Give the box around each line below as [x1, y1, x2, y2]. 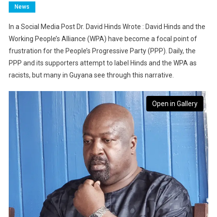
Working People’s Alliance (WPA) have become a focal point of [8, 35, 197, 43]
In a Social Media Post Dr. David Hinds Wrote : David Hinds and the [8, 23, 205, 31]
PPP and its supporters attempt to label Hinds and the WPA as [8, 59, 197, 67]
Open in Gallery [152, 100, 198, 108]
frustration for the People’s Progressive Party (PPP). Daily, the [8, 47, 196, 55]
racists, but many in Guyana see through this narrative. [8, 71, 174, 79]
